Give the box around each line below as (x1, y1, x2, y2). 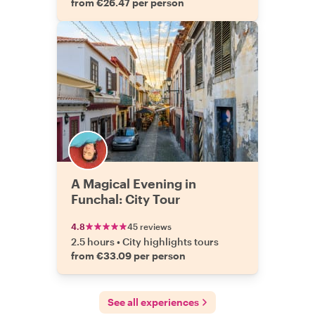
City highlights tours (122, 236, 219, 247)
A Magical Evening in (71, 176, 196, 191)
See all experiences (108, 296, 199, 308)
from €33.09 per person (71, 250, 186, 262)
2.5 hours (71, 236, 115, 247)
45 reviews (127, 221, 172, 231)
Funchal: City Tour (71, 191, 180, 207)
